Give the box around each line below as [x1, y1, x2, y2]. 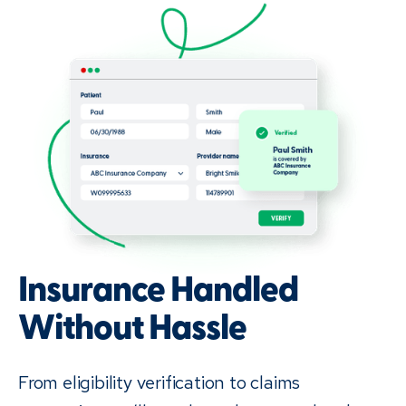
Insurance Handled [18, 274, 298, 310]
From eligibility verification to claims [18, 370, 301, 394]
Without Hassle [18, 312, 246, 348]
